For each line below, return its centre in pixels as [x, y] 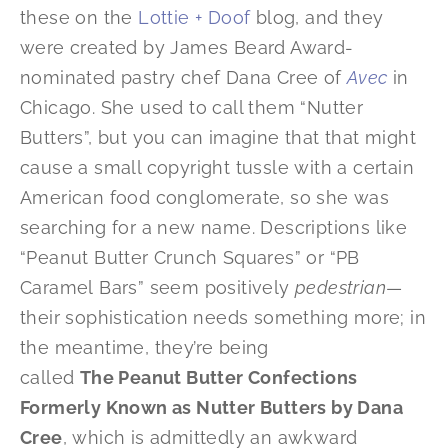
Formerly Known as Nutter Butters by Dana [211, 408]
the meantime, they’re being [144, 348]
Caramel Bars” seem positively [157, 288]
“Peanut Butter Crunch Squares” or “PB [190, 258]
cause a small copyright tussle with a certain [217, 168]
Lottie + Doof [194, 18]
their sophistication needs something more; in [223, 318]
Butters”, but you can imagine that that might [218, 138]
